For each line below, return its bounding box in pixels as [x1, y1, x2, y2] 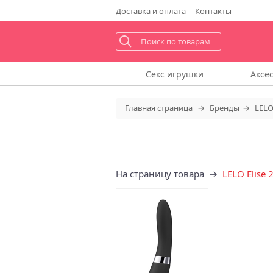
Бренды [209, 102, 239, 114]
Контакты [194, 5, 232, 16]
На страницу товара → [115, 167, 222, 180]
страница [157, 102, 193, 114]
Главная [124, 102, 157, 114]
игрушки [167, 68, 204, 80]
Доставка [115, 5, 151, 16]
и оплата [150, 5, 186, 16]
